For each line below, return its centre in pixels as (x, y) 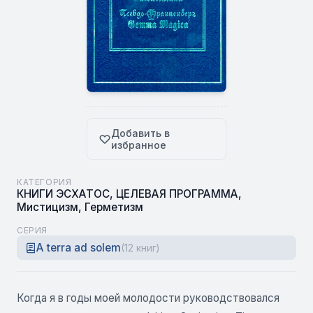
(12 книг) (140, 248)
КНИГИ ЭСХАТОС (63, 194)
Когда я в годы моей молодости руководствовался (148, 298)
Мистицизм (48, 207)
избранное (138, 145)
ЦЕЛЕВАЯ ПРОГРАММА (177, 194)
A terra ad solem (79, 248)
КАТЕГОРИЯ (44, 182)
